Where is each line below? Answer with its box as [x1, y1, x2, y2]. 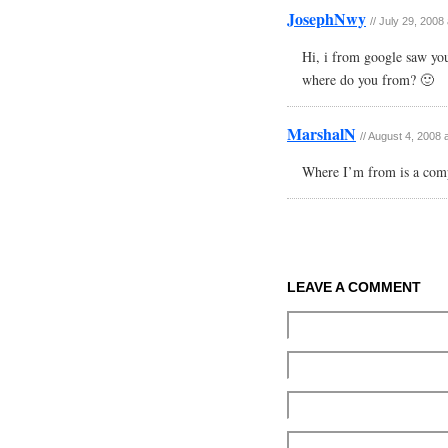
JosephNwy [287, 7, 366, 30]
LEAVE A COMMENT [287, 279, 421, 295]
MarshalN [287, 122, 356, 145]
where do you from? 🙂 [302, 70, 434, 89]
